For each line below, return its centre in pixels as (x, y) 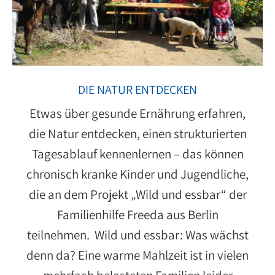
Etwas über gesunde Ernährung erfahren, (137, 114)
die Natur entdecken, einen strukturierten (137, 134)
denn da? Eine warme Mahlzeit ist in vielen (137, 255)
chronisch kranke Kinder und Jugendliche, (137, 174)
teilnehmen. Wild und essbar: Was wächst (137, 235)
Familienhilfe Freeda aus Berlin (137, 215)
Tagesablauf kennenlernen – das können (137, 154)
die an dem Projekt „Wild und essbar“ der (137, 195)
